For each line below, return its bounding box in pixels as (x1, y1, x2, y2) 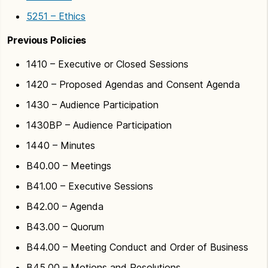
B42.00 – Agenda (26, 200, 103, 212)
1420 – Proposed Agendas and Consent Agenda (26, 78, 240, 90)
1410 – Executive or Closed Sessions (26, 58, 188, 70)
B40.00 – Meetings (26, 160, 111, 172)
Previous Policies (7, 34, 87, 46)
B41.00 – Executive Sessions (26, 180, 153, 192)
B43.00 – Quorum (26, 221, 104, 233)
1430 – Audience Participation (26, 99, 159, 111)
